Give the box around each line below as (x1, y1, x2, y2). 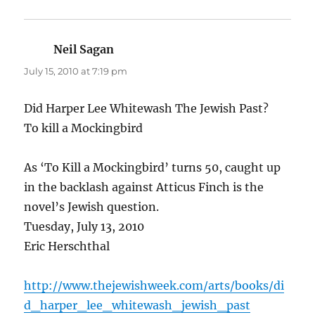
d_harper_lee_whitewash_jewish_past (24, 298, 251, 313)
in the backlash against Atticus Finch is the (24, 180, 264, 195)
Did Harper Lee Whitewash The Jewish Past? (24, 101, 269, 116)
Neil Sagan (53, 42, 115, 57)
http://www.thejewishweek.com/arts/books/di (24, 278, 285, 293)
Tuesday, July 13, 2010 (24, 219, 145, 234)
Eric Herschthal (24, 239, 110, 254)
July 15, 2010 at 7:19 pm (24, 65, 128, 77)
